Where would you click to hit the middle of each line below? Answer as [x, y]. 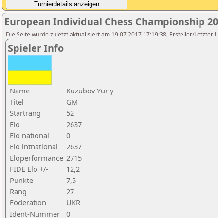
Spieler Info [36, 48]
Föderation [28, 202]
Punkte [21, 180]
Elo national [29, 135]
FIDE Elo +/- [29, 169]
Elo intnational [34, 146]
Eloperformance [36, 158]
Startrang [25, 113]
